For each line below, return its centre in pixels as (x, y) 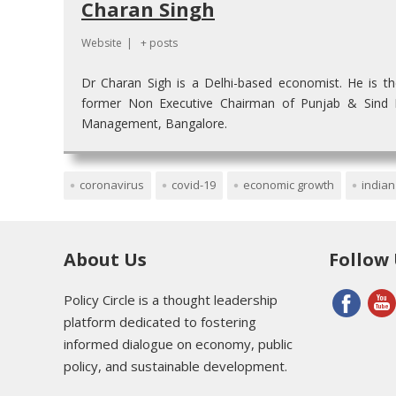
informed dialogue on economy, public (178, 344)
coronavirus (112, 185)
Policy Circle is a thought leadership (171, 300)
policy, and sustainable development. (175, 366)
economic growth (289, 185)
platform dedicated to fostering (160, 322)
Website (102, 43)
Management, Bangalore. (154, 124)
